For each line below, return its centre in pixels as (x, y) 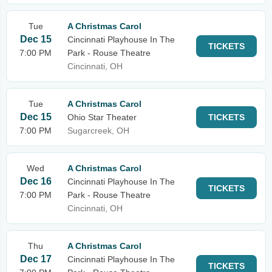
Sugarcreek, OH (98, 131)
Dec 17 (36, 259)
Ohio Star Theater (102, 117)
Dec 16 (36, 181)
